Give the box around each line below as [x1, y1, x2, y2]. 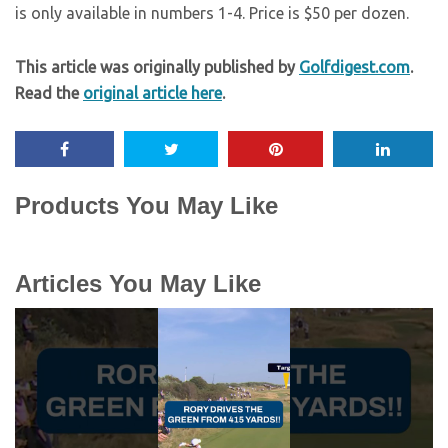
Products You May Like [15, 192, 278, 220]
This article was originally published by [15, 58, 299, 77]
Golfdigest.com [299, 58, 410, 77]
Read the [15, 84, 83, 103]
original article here [83, 84, 222, 103]
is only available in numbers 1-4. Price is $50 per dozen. [15, 4, 409, 23]
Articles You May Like [15, 270, 261, 298]
